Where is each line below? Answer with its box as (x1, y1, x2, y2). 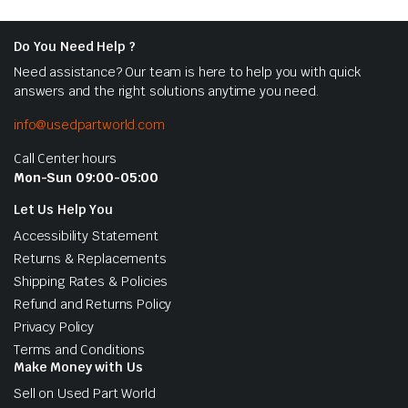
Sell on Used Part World (14, 385, 156, 403)
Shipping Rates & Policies (14, 273, 168, 291)
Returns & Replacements (14, 250, 167, 268)
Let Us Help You (14, 201, 113, 219)
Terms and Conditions (14, 342, 145, 359)
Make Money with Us (14, 359, 143, 376)
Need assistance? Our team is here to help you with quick (14, 64, 361, 81)
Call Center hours (14, 150, 117, 168)
